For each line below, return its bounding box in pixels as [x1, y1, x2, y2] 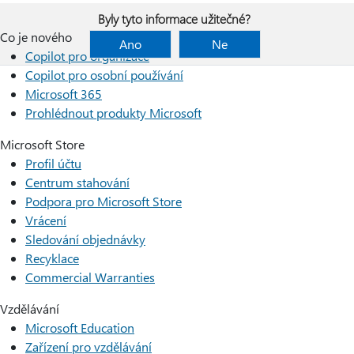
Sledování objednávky [25, 231, 145, 247]
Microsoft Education [25, 319, 134, 336]
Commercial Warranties [25, 269, 155, 285]
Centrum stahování [25, 174, 130, 190]
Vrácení [25, 212, 66, 228]
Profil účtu [25, 155, 81, 171]
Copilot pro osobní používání [25, 66, 183, 83]
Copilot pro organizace [25, 47, 149, 64]
